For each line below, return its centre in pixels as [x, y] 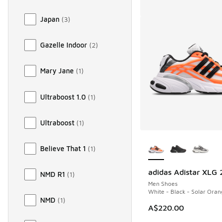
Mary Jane [57, 71]
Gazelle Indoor [64, 45]
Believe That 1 [63, 148]
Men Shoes [163, 184]
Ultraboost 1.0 [63, 97]
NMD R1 [53, 174]
